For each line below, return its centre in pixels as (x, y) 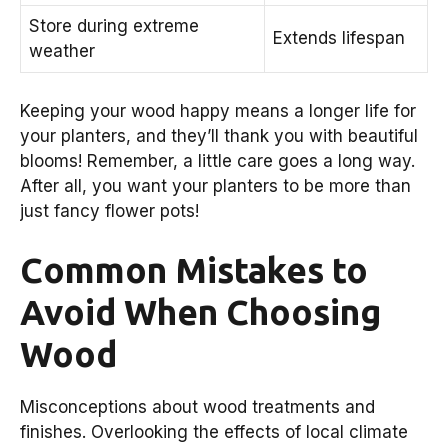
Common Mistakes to (194, 270)
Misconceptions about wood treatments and (197, 407)
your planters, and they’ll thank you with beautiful (219, 135)
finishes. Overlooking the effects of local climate (214, 432)
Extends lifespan (339, 38)
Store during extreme (114, 26)
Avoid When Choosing (200, 312)
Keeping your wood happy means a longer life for (218, 110)
